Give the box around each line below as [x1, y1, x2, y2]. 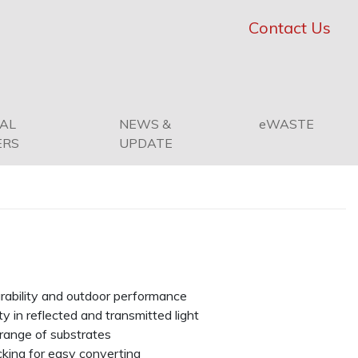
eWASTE [259, 116, 314, 132]
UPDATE [118, 135, 173, 151]
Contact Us [249, 18, 331, 38]
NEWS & [118, 116, 171, 132]
